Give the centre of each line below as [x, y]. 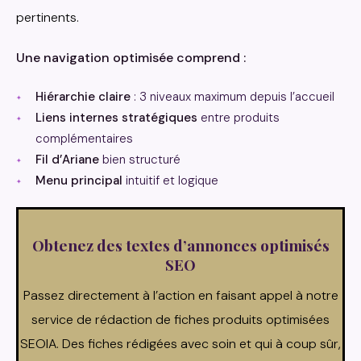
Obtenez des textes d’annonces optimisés [180, 245]
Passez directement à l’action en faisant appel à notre [180, 295]
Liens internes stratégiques [116, 117]
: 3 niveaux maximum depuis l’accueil [232, 96]
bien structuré [140, 159]
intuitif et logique [170, 180]
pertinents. [48, 17]
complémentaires [84, 138]
